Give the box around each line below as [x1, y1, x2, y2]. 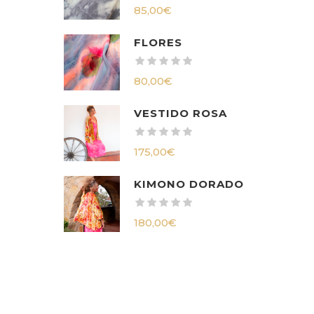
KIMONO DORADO [134, 177, 244, 191]
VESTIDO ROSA [134, 107, 227, 120]
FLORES [134, 36, 182, 49]
